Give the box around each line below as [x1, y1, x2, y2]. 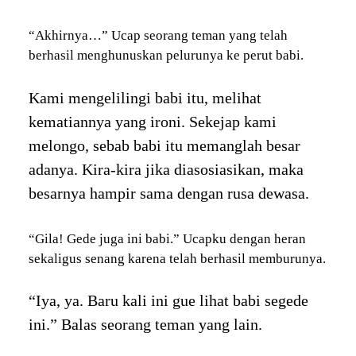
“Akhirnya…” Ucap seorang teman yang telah [28, 28, 288, 44]
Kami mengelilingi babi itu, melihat [28, 88, 261, 106]
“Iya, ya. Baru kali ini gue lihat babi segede [28, 292, 308, 310]
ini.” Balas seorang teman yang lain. [28, 315, 262, 334]
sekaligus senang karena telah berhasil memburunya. [28, 250, 326, 266]
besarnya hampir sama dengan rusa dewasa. [28, 184, 309, 202]
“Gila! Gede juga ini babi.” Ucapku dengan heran [28, 230, 306, 246]
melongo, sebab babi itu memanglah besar [28, 136, 300, 154]
